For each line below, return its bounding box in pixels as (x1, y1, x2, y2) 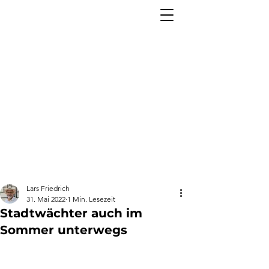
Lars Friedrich (26, 184, 70, 193)
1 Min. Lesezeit (67, 195, 115, 204)
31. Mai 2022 (26, 195, 65, 204)
